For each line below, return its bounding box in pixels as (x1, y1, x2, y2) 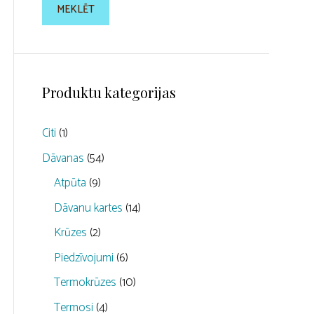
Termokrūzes (54, 273, 117, 293)
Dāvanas (42, 148, 85, 168)
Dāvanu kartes (54, 198, 123, 218)
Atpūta (54, 173, 87, 193)
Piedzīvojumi (54, 247, 114, 268)
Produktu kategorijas (42, 83, 177, 102)
